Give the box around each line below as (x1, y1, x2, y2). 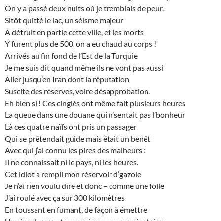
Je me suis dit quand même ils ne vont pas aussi (5, 63, 163, 73)
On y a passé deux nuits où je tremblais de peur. (5, 3, 164, 13)
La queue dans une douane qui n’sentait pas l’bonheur (5, 110, 185, 120)
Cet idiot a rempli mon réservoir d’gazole (5, 169, 141, 179)
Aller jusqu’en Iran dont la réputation (5, 74, 129, 84)
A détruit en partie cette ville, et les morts (5, 27, 144, 37)
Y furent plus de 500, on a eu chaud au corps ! (5, 39, 156, 49)
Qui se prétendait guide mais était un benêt (5, 134, 150, 144)
